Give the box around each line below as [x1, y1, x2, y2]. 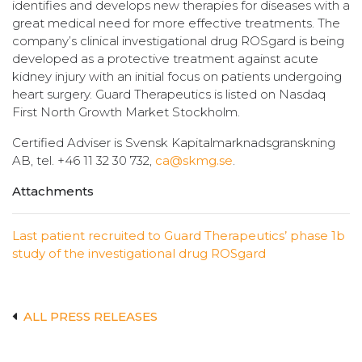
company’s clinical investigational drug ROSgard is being [12, 32, 344, 48]
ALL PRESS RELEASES [23, 308, 158, 324]
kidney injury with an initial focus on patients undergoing [12, 68, 342, 84]
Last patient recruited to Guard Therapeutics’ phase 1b [12, 227, 345, 243]
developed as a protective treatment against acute [12, 50, 318, 66]
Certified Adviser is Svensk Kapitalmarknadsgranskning [12, 134, 335, 150]
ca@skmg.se [155, 152, 233, 168]
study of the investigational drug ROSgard [12, 245, 266, 261]
